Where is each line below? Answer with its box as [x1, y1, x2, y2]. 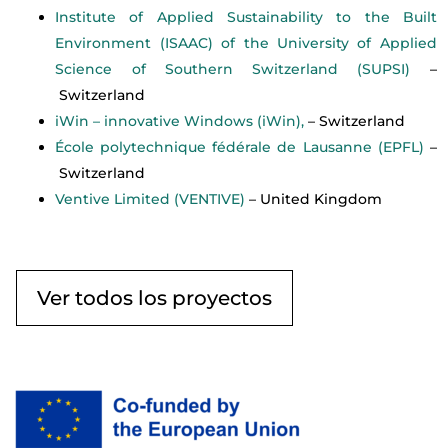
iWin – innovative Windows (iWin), [55, 111, 305, 130]
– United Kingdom [245, 189, 383, 208]
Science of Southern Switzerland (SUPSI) [55, 59, 411, 78]
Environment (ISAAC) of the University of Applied [55, 33, 437, 52]
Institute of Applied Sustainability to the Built [55, 7, 437, 26]
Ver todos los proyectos [37, 285, 273, 310]
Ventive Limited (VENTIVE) [55, 189, 246, 208]
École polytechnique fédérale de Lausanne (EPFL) [55, 137, 424, 156]
